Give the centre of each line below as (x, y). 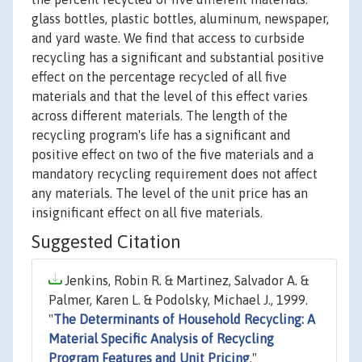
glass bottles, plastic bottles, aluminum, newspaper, (180, 19)
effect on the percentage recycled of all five (159, 77)
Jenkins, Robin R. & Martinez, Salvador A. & (185, 281)
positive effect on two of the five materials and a (173, 155)
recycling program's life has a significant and (161, 135)
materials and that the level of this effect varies (170, 97)
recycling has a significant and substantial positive (178, 58)
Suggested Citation (106, 242)
